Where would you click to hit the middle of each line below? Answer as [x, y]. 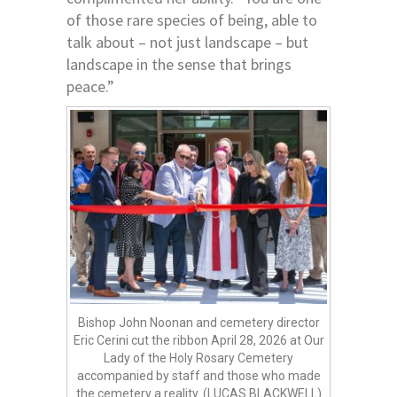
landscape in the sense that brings [179, 64]
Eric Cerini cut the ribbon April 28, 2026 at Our [198, 341]
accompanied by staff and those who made [198, 376]
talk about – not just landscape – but [187, 42]
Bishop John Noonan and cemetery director [198, 323]
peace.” [90, 86]
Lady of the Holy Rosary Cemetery [198, 358]
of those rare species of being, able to [192, 19]
